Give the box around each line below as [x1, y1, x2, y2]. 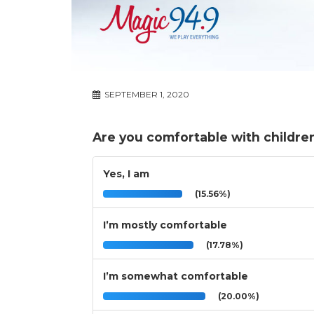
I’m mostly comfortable [103, 219, 227, 232]
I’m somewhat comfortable [103, 270, 248, 283]
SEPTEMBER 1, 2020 [102, 89, 189, 100]
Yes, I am [103, 168, 149, 181]
